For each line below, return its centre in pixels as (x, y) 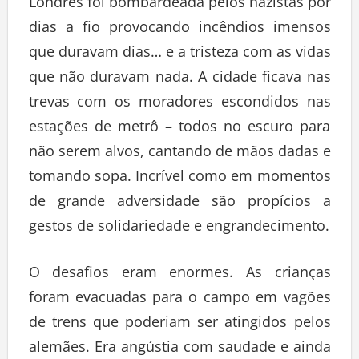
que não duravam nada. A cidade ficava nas (179, 77)
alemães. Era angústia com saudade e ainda (179, 347)
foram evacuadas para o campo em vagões (179, 297)
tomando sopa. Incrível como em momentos (179, 176)
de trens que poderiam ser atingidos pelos (179, 322)
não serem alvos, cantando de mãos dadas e (179, 151)
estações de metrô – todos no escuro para (179, 126)
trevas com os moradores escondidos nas (179, 101)
